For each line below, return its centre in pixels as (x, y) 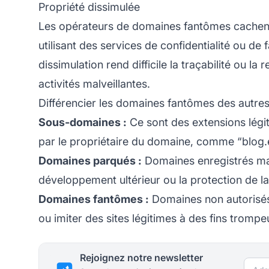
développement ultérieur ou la (114, 180)
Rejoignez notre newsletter (141, 257)
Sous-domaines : (83, 122)
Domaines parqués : (90, 160)
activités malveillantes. (94, 83)
